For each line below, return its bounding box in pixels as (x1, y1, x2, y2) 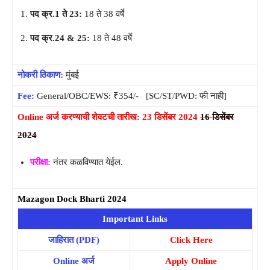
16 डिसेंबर (200, 111, 234, 122)
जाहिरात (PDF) (48, 234, 99, 245)
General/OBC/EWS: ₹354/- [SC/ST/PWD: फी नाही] (37, 90, 227, 101)
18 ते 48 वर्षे (92, 33, 132, 43)
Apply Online (165, 256, 217, 266)
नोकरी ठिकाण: (17, 69, 63, 80)
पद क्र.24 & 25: (30, 33, 92, 43)
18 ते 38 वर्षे (82, 8, 124, 19)
